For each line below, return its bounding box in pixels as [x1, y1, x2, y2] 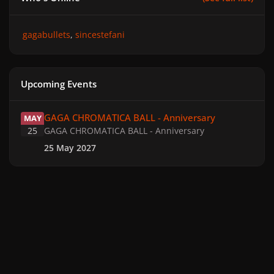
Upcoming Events [21, 77, 97, 91]
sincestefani [75, 28, 125, 40]
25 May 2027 [44, 142, 97, 154]
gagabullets [23, 28, 70, 40]
